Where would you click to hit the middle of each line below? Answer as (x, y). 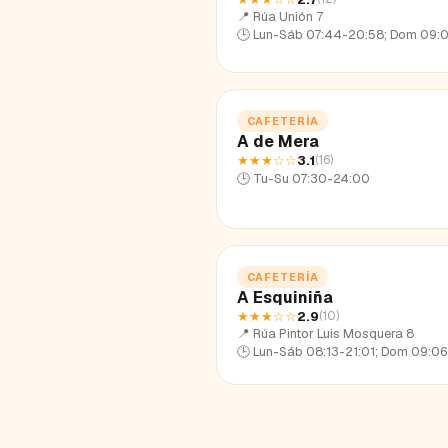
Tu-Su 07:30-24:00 (311, 178)
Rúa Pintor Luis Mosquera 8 (333, 333)
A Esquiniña (285, 297)
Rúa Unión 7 (288, 16)
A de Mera (278, 141)
